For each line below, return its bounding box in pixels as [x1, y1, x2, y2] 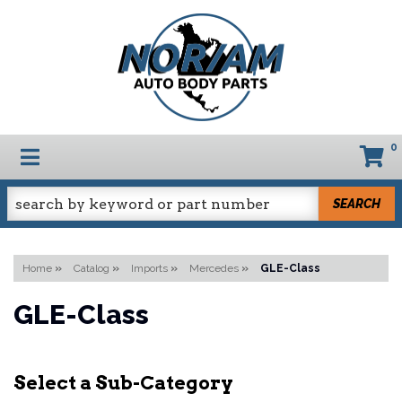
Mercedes [189, 262, 239, 275]
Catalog [74, 262, 109, 275]
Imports [131, 262, 168, 275]
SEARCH [333, 196, 381, 211]
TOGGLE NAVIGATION [20, 142, 237, 169]
